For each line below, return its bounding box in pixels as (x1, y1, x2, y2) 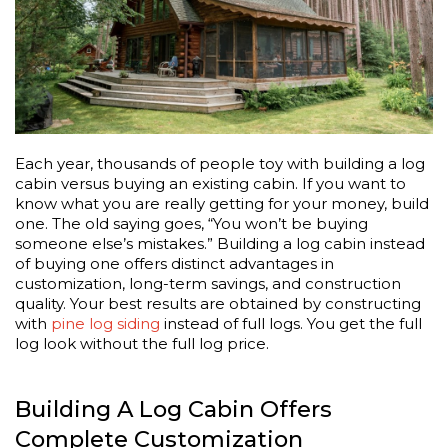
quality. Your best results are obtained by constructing (15, 294, 421, 314)
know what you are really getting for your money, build (15, 194, 429, 214)
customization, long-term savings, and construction (15, 274, 401, 294)
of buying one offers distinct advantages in (15, 254, 334, 274)
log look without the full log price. (15, 334, 269, 354)
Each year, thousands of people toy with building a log (15, 154, 425, 174)
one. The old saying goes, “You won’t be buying (15, 214, 368, 234)
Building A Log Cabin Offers (15, 395, 332, 424)
